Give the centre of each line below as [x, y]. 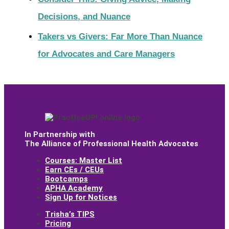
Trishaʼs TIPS [70, 214]
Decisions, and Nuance [84, 17]
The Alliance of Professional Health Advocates [111, 144]
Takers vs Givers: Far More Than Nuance [120, 36]
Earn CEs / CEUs [74, 170]
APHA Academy [74, 188]
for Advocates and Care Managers [107, 54]
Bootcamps [66, 179]
